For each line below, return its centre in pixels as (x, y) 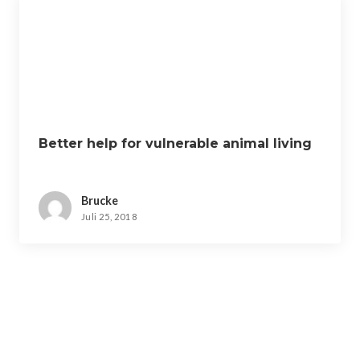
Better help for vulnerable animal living (175, 143)
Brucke (100, 200)
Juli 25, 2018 (109, 217)
